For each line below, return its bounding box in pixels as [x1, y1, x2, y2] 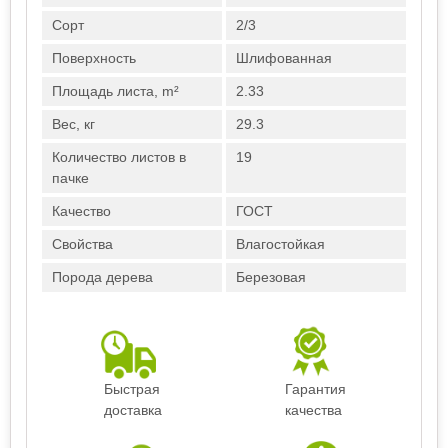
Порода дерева [52, 269, 153, 285]
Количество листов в [52, 149, 186, 165]
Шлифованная [236, 50, 332, 66]
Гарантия [284, 381, 346, 397]
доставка [104, 402, 162, 418]
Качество [52, 203, 111, 219]
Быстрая [104, 381, 160, 397]
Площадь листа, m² [52, 83, 179, 99]
